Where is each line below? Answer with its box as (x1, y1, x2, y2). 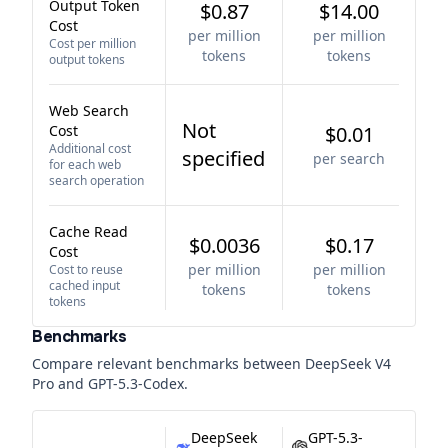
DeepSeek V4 (305, 354, 391, 373)
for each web (49, 156, 121, 173)
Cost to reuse (49, 261, 123, 278)
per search (313, 149, 385, 168)
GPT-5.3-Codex (88, 374, 184, 393)
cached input (49, 277, 120, 294)
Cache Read (49, 222, 128, 241)
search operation (49, 172, 144, 189)
